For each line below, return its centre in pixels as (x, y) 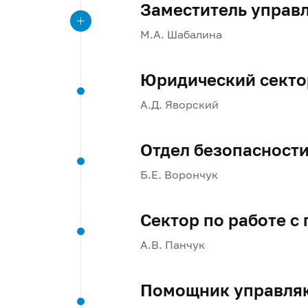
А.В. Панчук (172, 245)
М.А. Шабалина (181, 34)
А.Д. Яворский (179, 104)
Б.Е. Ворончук (179, 175)
